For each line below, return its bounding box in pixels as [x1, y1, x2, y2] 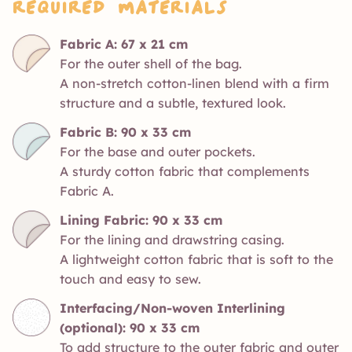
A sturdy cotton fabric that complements [60, 163, 310, 179]
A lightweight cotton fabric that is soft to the [60, 251, 333, 267]
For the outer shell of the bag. [60, 55, 242, 71]
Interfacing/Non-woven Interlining [60, 299, 285, 316]
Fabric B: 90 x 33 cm [60, 123, 191, 140]
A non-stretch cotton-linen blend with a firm [60, 75, 329, 91]
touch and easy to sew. [60, 270, 201, 287]
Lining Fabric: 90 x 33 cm [60, 211, 222, 228]
